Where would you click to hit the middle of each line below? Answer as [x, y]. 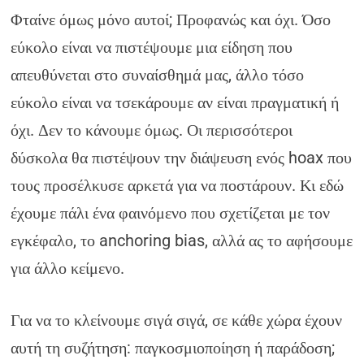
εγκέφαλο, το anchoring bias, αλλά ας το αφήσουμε [182, 240]
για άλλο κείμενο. [68, 268]
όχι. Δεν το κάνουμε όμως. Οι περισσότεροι [152, 130]
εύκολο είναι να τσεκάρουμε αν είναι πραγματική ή [175, 102]
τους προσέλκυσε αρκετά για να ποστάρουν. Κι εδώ [178, 185]
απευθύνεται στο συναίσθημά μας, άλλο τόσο [158, 75]
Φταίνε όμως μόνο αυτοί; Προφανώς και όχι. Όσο [171, 19]
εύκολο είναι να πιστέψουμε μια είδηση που [152, 47]
